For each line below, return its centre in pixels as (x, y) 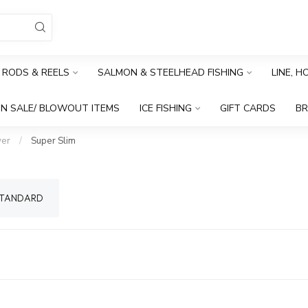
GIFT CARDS (248, 108)
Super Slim (53, 141)
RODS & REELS (35, 73)
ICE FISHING (166, 108)
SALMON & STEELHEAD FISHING (170, 73)
